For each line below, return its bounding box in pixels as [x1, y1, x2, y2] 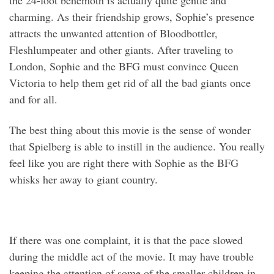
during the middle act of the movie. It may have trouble [9, 248, 254, 264]
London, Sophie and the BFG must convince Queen [9, 59, 239, 74]
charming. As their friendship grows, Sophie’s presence [9, 9, 254, 24]
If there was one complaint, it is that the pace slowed [9, 232, 243, 247]
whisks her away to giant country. [9, 171, 158, 187]
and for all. [9, 92, 57, 107]
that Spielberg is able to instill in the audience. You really [9, 138, 265, 154]
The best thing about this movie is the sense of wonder [9, 122, 251, 137]
